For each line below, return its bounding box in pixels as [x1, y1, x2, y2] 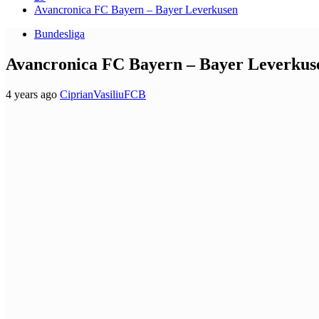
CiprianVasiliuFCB [60, 88, 146, 100]
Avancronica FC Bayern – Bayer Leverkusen [34, 4, 238, 16]
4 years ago [6, 88, 60, 100]
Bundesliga [34, 28, 85, 40]
